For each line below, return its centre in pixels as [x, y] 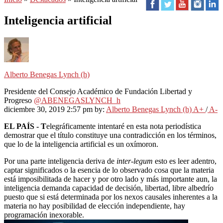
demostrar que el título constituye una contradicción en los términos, [110, 135]
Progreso [19, 100]
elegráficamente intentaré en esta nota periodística [124, 126]
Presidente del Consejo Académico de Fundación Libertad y [98, 91]
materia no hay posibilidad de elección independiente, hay [95, 206]
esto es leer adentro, [186, 161]
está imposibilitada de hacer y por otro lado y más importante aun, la [111, 179]
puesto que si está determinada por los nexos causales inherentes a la [111, 197]
